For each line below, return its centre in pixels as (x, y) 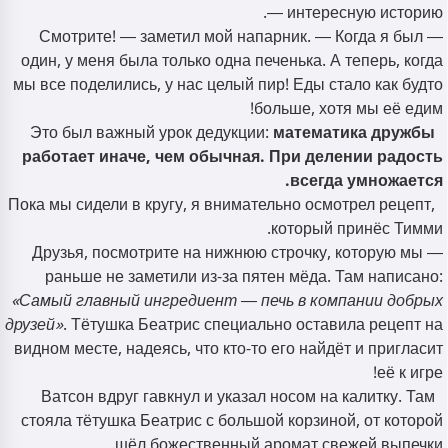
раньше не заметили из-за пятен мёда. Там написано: (244, 277)
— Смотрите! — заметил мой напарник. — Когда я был (231, 37)
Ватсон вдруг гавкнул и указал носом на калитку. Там (238, 397)
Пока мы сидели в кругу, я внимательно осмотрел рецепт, (221, 205)
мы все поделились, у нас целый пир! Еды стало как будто (228, 85)
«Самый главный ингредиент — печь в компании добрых (227, 301)
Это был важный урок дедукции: (151, 133)
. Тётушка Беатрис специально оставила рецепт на (253, 325)
